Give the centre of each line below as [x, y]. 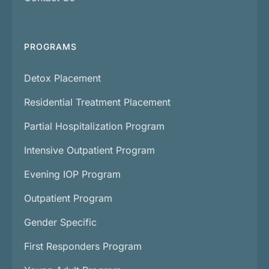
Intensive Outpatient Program [89, 150]
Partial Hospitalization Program [94, 126]
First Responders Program [83, 246]
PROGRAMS [50, 47]
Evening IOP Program [72, 174]
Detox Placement [62, 78]
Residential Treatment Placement [97, 102]
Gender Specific [60, 222]
